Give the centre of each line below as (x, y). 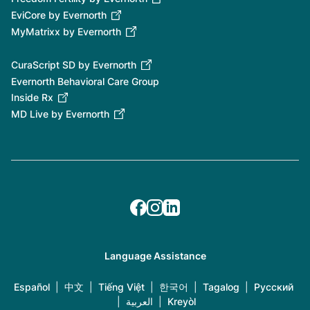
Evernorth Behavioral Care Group (85, 81)
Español (32, 287)
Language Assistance (155, 256)
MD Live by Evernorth (60, 114)
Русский (274, 287)
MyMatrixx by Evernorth (66, 32)
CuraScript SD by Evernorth (74, 64)
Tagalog (221, 287)
